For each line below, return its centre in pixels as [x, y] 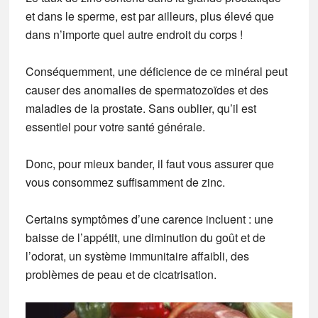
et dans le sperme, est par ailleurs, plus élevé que [149, 16]
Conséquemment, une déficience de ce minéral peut [156, 72]
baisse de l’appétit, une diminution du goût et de [145, 238]
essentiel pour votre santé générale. [115, 127]
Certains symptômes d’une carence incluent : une [149, 219]
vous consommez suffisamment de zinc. [125, 182]
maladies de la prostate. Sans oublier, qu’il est [141, 109]
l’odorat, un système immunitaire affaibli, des [137, 256]
